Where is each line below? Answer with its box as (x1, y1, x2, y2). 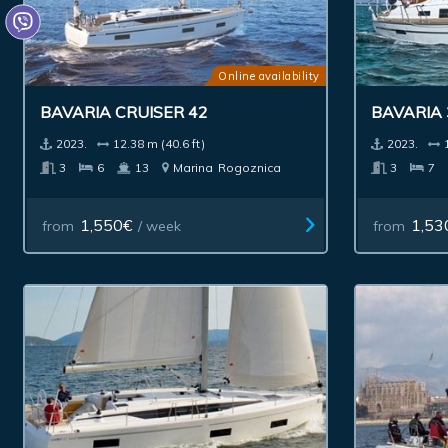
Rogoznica (218, 159, 282, 175)
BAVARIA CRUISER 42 (40, 101, 209, 122)
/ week (137, 216, 181, 235)
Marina (173, 159, 214, 175)
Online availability (218, 68, 320, 83)
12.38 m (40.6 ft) (113, 135, 206, 151)
